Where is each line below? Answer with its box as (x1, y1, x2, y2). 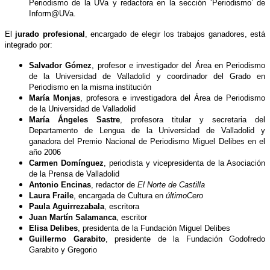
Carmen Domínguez (29, 158, 104, 168)
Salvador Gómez (29, 60, 92, 70)
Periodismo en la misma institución (29, 82, 151, 92)
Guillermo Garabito (29, 234, 105, 243)
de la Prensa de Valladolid (29, 169, 119, 178)
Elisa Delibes (29, 223, 78, 233)
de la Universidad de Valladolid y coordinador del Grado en (29, 71, 265, 81)
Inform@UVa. (29, 8, 76, 18)
